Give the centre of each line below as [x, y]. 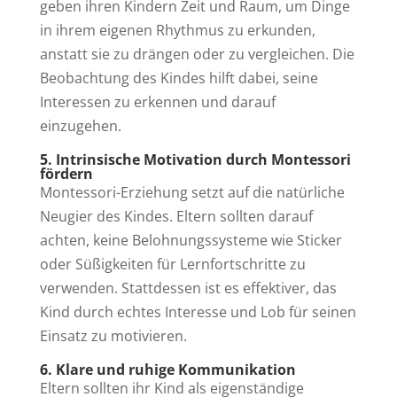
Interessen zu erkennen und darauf [157, 101]
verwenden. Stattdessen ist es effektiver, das [188, 288]
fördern [66, 173]
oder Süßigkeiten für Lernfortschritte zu [172, 264]
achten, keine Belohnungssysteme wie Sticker [191, 240]
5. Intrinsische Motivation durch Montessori [195, 159]
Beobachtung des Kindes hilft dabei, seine [179, 78]
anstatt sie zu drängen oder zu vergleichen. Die [197, 54]
